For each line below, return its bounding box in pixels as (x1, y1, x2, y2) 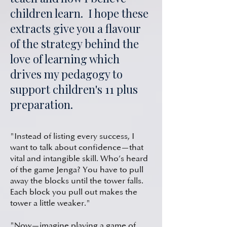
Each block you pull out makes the (10, 187, 137, 197)
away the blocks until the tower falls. (10, 176, 143, 186)
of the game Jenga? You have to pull (10, 165, 143, 175)
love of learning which (10, 51, 120, 66)
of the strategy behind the (10, 36, 139, 51)
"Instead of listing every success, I (10, 131, 134, 141)
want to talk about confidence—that (10, 142, 143, 153)
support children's (10, 82, 105, 97)
